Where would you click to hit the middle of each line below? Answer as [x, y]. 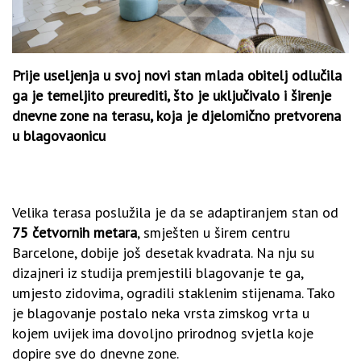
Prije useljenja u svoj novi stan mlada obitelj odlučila [177, 75]
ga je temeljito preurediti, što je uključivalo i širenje [172, 95]
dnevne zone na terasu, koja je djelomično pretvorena [176, 115]
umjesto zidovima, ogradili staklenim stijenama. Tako [174, 293]
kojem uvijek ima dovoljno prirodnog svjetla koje [163, 333]
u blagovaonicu [59, 135]
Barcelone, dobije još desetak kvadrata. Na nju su [163, 252]
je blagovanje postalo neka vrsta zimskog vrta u [161, 313]
